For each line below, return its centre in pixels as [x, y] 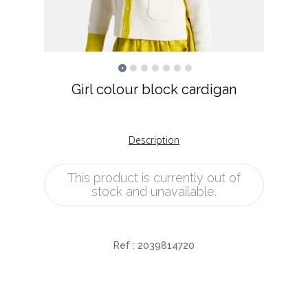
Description [154, 140]
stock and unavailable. [154, 192]
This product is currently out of [154, 178]
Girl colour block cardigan [154, 89]
